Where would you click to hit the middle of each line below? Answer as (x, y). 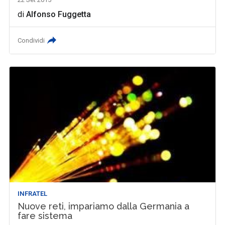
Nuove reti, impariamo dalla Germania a (104, 206)
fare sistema (45, 215)
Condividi (31, 40)
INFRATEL (33, 193)
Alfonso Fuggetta (59, 14)
